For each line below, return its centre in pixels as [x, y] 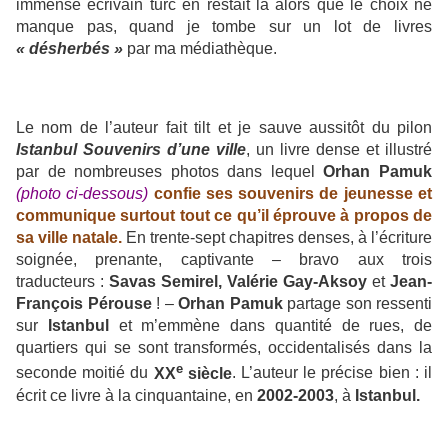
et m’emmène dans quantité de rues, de [270, 326]
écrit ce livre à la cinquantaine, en [136, 395]
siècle [209, 373]
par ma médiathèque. [200, 49]
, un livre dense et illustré [339, 150]
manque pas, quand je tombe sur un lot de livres [224, 27]
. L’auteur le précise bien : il [332, 373]
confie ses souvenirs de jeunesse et [293, 194]
